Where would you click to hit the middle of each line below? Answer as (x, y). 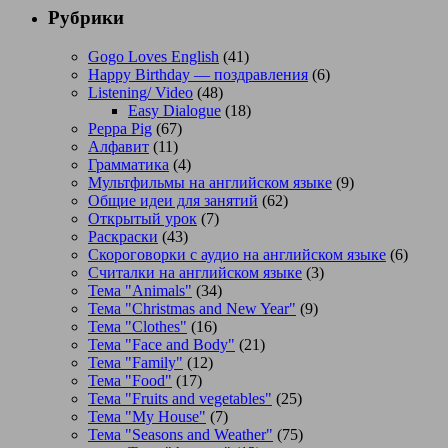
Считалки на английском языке (195, 272)
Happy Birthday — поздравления (198, 74)
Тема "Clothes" (137, 326)
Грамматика (128, 164)
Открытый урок (142, 218)
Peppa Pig (120, 128)
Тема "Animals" (140, 290)
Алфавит (118, 146)
